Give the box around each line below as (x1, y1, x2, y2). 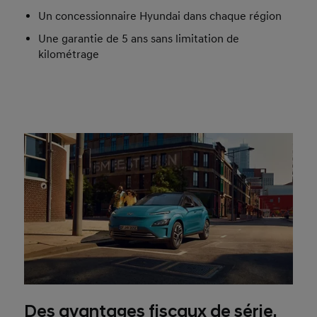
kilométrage (38, 47, 100, 62)
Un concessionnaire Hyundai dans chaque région (38, 9, 282, 23)
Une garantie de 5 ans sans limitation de (38, 32, 240, 46)
